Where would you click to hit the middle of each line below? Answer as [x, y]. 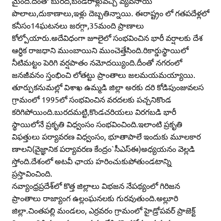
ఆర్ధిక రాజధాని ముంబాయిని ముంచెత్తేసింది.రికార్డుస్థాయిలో [100, 50]
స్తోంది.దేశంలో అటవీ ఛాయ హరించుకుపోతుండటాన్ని [92, 161]
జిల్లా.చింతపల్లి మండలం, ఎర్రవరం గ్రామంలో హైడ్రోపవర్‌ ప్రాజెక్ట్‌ [104, 210]
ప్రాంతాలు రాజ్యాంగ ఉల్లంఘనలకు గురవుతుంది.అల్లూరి [95, 198]
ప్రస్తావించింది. [32, 173]
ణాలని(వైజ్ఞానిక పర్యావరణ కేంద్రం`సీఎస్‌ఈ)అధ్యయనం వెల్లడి [103, 149]
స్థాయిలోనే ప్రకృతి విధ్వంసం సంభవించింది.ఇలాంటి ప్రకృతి [97, 124]
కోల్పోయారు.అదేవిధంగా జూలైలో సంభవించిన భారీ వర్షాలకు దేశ [107, 38]
